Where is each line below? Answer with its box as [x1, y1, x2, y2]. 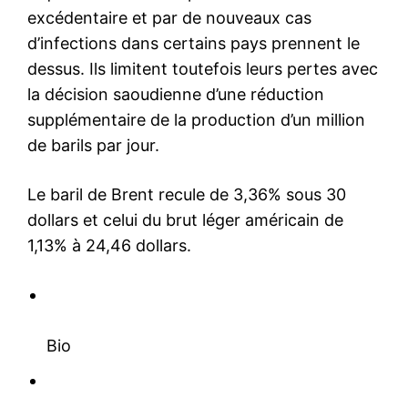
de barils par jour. [27, 135, 159, 155]
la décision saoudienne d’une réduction [27, 84, 324, 104]
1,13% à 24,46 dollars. [27, 235, 191, 255]
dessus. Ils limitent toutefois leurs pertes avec [27, 58, 378, 78]
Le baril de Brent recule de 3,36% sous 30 [27, 184, 346, 204]
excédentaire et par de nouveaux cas [27, 7, 311, 27]
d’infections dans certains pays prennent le [27, 33, 360, 53]
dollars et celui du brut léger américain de [27, 209, 343, 229]
